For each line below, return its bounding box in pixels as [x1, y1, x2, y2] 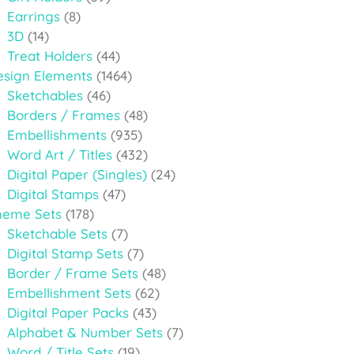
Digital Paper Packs [6, 303, 129, 321]
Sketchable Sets [6, 224, 107, 242]
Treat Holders [6, 47, 92, 64]
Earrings [6, 7, 60, 24]
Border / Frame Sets [6, 264, 138, 281]
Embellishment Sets [6, 284, 131, 301]
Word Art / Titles [6, 145, 112, 163]
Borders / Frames [6, 106, 120, 123]
